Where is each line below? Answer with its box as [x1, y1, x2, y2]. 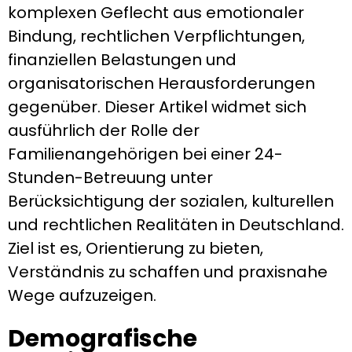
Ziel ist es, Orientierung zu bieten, [8, 237, 263, 260]
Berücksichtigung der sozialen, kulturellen [8, 190, 334, 213]
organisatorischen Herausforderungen [8, 72, 315, 95]
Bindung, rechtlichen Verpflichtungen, [8, 25, 305, 48]
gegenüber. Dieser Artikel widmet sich [8, 96, 306, 119]
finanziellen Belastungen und [8, 49, 236, 71]
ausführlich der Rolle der [8, 119, 200, 142]
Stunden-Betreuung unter [8, 167, 213, 189]
